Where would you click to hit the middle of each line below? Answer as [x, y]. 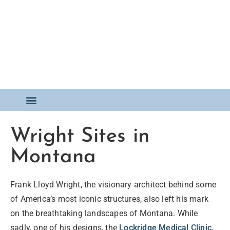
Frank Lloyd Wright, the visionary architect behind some [113, 185]
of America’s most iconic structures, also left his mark [110, 199]
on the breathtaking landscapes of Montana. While [104, 213]
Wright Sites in [80, 137]
